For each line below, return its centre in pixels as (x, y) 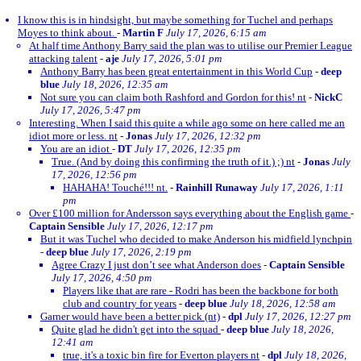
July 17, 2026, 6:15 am (216, 33)
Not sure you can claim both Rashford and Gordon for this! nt (173, 97)
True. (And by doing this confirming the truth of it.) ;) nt (173, 162)
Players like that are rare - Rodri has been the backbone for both (201, 290)
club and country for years (120, 303)
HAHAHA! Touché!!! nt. (115, 187)
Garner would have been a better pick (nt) (130, 316)
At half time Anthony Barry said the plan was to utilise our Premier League (191, 46)
